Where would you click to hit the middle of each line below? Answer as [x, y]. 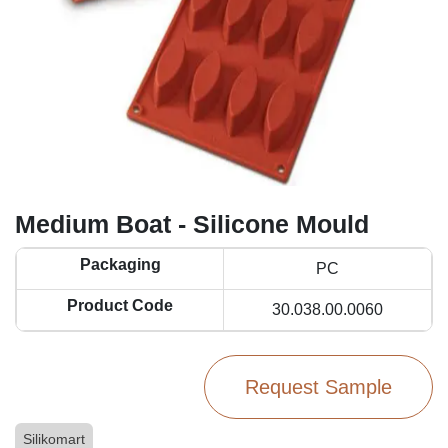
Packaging [120, 264]
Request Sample [318, 386]
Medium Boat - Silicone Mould [192, 223]
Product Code [120, 305]
